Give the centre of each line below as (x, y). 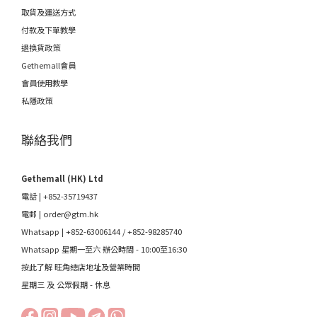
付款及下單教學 (48, 30)
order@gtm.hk (71, 214)
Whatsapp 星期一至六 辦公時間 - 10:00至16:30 (104, 249)
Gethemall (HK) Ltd (62, 178)
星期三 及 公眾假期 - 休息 (67, 284)
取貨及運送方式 (48, 12)
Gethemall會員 (48, 65)
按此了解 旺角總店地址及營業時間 (81, 267)
